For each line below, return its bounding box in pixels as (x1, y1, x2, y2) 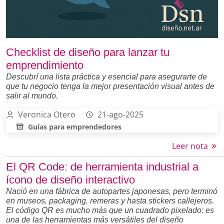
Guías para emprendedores (28, 121, 121, 131)
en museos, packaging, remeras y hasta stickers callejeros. (6, 196, 214, 205)
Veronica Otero (18, 108, 75, 120)
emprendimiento (6, 58, 83, 71)
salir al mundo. (6, 91, 58, 100)
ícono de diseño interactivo (6, 173, 135, 186)
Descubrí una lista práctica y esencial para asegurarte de (6, 72, 207, 81)
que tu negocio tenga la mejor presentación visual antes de (6, 81, 214, 90)
